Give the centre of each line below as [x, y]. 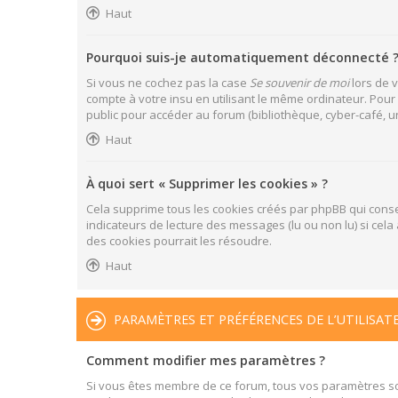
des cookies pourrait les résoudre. [179, 241]
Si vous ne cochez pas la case [168, 83]
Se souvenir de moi [299, 83]
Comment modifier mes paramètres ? [206, 360]
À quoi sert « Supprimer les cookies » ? [207, 183]
